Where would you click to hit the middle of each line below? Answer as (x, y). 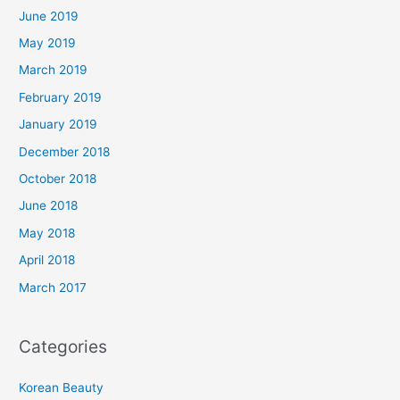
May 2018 (47, 233)
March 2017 (53, 287)
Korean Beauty (62, 388)
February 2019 (61, 97)
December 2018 (65, 151)
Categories (63, 346)
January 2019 (58, 125)
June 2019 (49, 16)
